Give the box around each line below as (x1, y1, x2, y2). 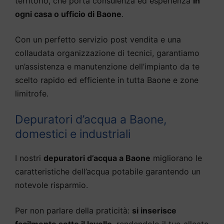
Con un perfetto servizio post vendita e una (15, 34, 181, 45)
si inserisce (132, 205, 176, 216)
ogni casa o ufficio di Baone (15, 9, 121, 19)
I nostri (15, 153, 43, 163)
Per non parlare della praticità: (15, 205, 132, 216)
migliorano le (150, 153, 202, 163)
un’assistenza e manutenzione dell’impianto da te (15, 61, 199, 72)
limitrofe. (15, 88, 48, 99)
